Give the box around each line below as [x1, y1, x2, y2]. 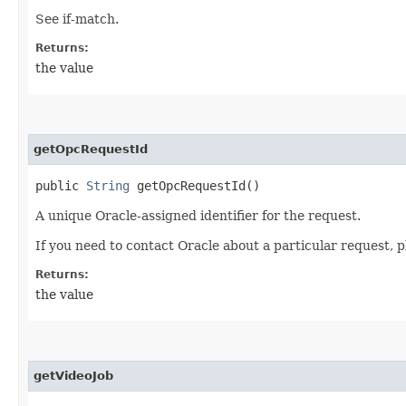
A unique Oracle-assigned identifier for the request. [35, 208, 361, 223]
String [86, 178, 130, 193]
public [35, 178, 86, 193]
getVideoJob [34, 368, 113, 382]
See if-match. [35, 11, 119, 26]
